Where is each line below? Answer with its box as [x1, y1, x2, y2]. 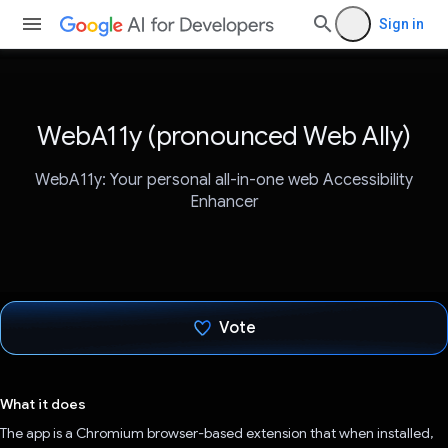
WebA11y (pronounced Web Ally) [37, 120, 411, 152]
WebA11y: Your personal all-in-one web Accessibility [35, 170, 413, 191]
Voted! [212, 372, 263, 393]
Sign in [379, 16, 424, 32]
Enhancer [189, 192, 259, 213]
